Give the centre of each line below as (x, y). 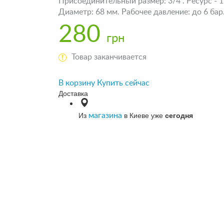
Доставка (73, 93)
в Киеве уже (143, 115)
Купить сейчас (123, 83)
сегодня (179, 115)
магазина (105, 115)
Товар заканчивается (109, 57)
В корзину (77, 83)
